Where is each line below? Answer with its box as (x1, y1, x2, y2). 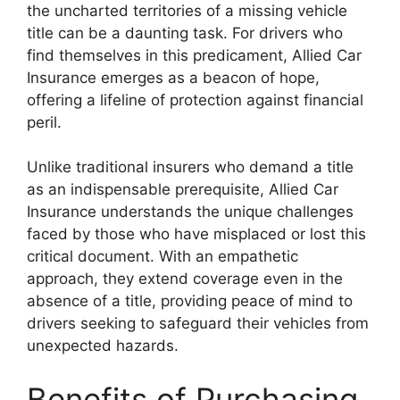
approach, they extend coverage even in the (27, 270, 343, 287)
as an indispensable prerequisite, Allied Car (27, 180, 338, 198)
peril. (27, 112, 62, 131)
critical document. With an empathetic (27, 247, 298, 265)
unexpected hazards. (27, 337, 179, 354)
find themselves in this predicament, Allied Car (27, 46, 362, 64)
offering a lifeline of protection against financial (27, 90, 363, 109)
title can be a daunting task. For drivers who (27, 23, 343, 42)
